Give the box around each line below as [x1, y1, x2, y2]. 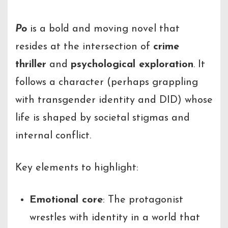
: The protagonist [103, 195, 183, 206]
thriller [15, 60, 46, 70]
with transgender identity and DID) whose [15, 95, 213, 106]
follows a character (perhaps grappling [15, 77, 198, 88]
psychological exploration [71, 60, 193, 70]
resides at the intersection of [15, 42, 153, 52]
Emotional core [30, 195, 103, 206]
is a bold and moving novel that [27, 24, 180, 35]
